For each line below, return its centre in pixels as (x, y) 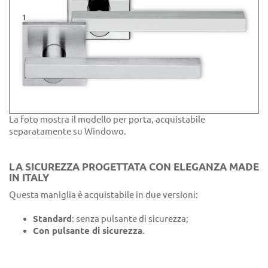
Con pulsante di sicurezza (88, 230)
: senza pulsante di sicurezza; (130, 218)
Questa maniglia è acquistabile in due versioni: (103, 194)
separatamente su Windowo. (68, 131)
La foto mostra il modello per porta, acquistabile (107, 119)
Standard (52, 218)
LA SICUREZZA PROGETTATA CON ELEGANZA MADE (134, 166)
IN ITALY (29, 177)
